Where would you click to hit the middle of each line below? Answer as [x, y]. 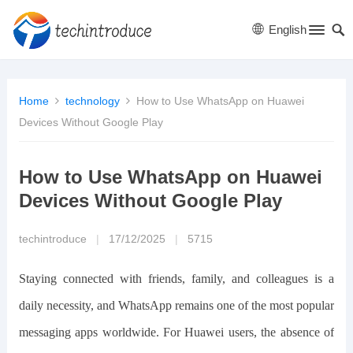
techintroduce [52, 239]
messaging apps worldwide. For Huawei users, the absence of [176, 332]
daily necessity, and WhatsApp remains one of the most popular [176, 305]
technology [92, 101]
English [286, 30]
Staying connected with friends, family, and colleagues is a [176, 279]
